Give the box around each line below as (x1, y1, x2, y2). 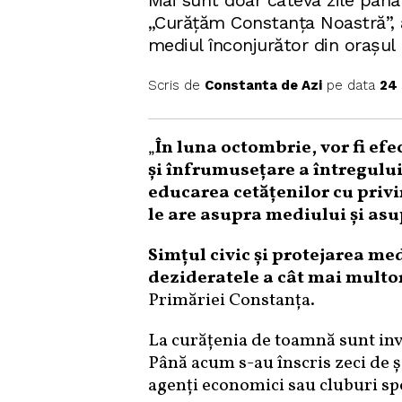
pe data (321, 77, 380, 93)
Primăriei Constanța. (147, 288, 315, 313)
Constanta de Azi (204, 77, 322, 93)
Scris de (147, 77, 205, 93)
